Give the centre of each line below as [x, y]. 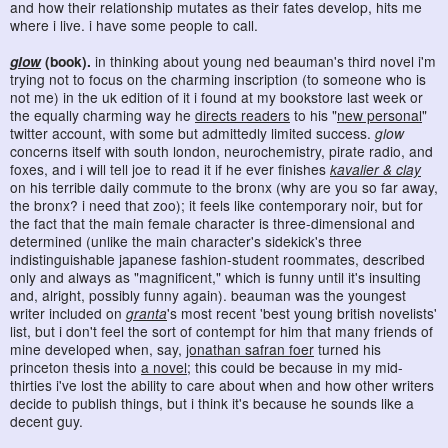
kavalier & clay [375, 168]
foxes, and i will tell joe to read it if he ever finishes [170, 168]
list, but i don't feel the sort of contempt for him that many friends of [221, 330]
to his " [313, 114]
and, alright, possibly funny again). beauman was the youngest [208, 294]
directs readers [242, 114]
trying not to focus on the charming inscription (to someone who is [218, 78]
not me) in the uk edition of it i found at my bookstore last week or [216, 96]
